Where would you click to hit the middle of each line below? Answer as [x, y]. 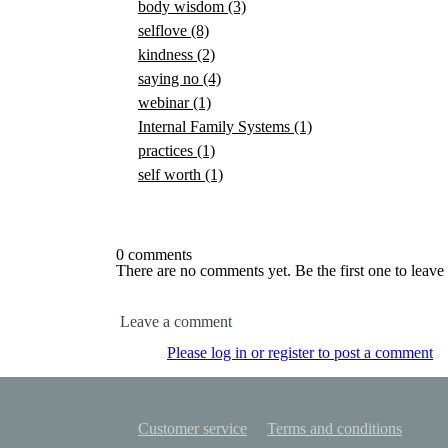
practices [167, 150]
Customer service [192, 428]
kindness [167, 54]
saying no [170, 78]
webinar [165, 102]
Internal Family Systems [216, 126]
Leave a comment [176, 321]
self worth [171, 174]
